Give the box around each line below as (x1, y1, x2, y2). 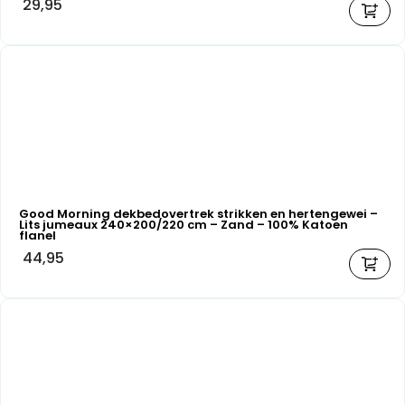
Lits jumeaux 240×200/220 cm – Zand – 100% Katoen (19, 215, 348, 233)
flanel (19, 226, 56, 244)
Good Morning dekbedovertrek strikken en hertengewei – (19, 204, 378, 222)
